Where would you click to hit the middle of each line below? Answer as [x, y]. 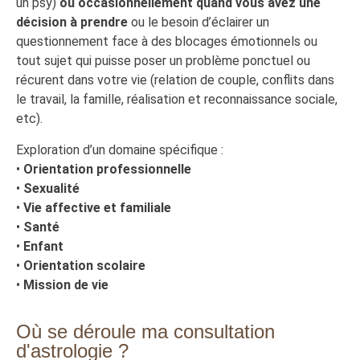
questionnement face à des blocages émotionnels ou [167, 42]
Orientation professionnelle [107, 169]
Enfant [43, 246]
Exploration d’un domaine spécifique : [121, 149]
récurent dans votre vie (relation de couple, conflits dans [175, 80]
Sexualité [51, 188]
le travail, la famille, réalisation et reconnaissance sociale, [177, 100]
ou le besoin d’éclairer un [198, 22]
